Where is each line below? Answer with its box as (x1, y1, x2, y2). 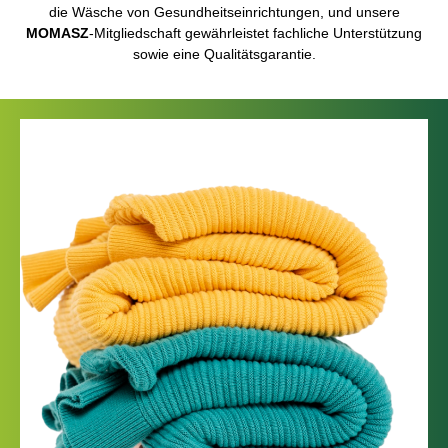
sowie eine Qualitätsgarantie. (132, 45, 316, 62)
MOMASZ (26, 24, 89, 41)
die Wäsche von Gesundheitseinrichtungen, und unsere (48, 3, 400, 20)
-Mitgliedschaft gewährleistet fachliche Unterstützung (89, 24, 422, 41)
